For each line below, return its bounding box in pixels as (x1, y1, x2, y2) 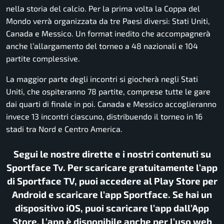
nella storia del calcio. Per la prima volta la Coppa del (6, 3, 200, 13)
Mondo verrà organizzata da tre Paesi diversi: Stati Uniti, (6, 15, 210, 25)
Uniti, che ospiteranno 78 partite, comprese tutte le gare (6, 86, 210, 96)
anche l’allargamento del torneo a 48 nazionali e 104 (6, 40, 198, 50)
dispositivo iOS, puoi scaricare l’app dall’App (15, 201, 209, 213)
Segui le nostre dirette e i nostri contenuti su (13, 147, 211, 159)
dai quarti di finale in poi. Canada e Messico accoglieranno (6, 98, 216, 108)
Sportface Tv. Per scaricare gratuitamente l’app (6, 161, 217, 173)
